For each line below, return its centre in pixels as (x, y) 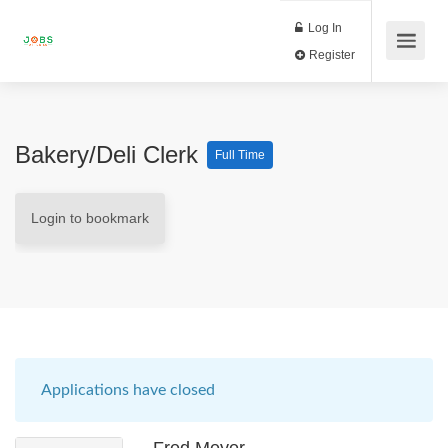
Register (389, 64)
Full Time (240, 155)
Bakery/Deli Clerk (110, 154)
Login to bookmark (90, 218)
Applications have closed (128, 390)
